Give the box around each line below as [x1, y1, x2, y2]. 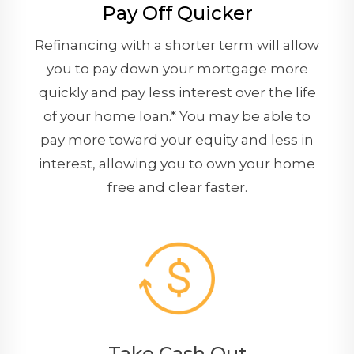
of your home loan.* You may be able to [43, 108, 311, 125]
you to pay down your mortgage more [46, 61, 308, 77]
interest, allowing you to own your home [39, 156, 315, 172]
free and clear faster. [107, 179, 247, 196]
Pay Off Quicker [101, 2, 253, 25]
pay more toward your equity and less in [40, 132, 314, 149]
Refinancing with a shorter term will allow [35, 37, 319, 54]
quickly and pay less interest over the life [38, 85, 316, 101]
